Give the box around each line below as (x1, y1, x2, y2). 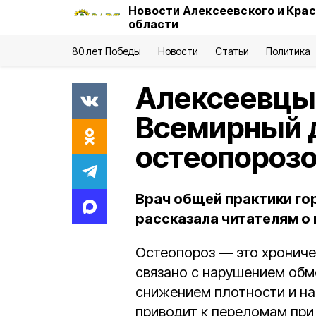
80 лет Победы (72, 45, 142, 57)
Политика (265, 45, 310, 57)
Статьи (214, 45, 249, 57)
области (128, 17, 179, 31)
